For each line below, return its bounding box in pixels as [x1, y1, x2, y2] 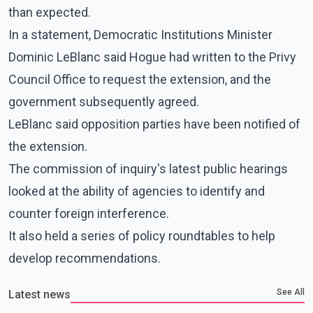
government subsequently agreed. [8, 94, 199, 109]
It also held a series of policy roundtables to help [8, 228, 275, 243]
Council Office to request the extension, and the [8, 71, 271, 87]
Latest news [8, 287, 71, 301]
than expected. [8, 4, 91, 20]
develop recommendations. [8, 250, 161, 265]
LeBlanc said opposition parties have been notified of [8, 116, 300, 131]
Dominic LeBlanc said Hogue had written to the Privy [8, 49, 296, 64]
